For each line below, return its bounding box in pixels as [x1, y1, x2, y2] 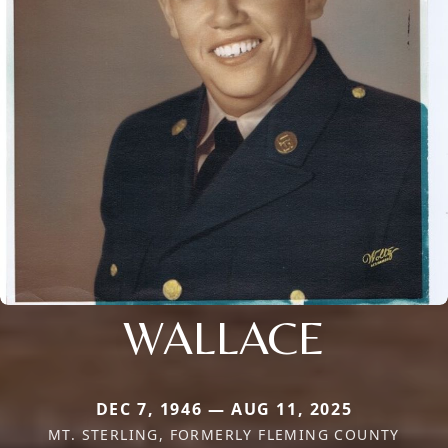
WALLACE [123, 308, 325, 365]
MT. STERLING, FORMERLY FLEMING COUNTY [48, 424, 400, 444]
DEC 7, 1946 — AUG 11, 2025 [95, 397, 353, 420]
